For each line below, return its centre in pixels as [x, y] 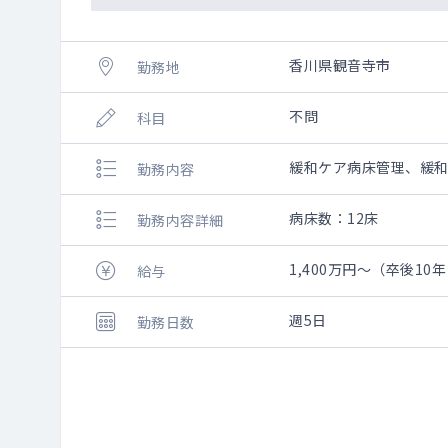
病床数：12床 [334, 218]
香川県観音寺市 [340, 65]
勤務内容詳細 [180, 220]
